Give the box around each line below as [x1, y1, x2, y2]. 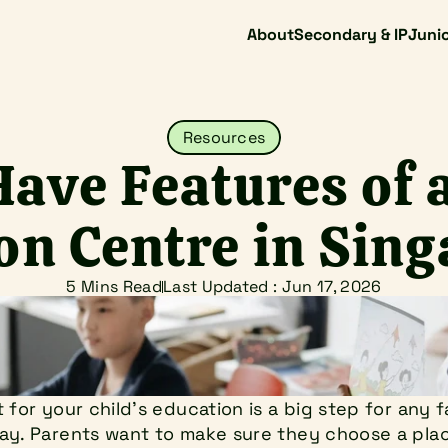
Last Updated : [162, 276, 282, 297]
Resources [182, 127, 266, 148]
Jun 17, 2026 [281, 276, 382, 297]
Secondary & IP [293, 24, 408, 45]
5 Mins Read [66, 276, 162, 297]
